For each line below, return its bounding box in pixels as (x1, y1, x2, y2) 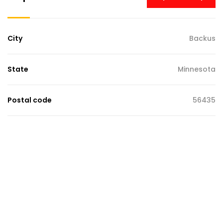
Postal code (7, 95, 52, 105)
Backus (189, 33, 216, 43)
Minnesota (178, 64, 216, 74)
